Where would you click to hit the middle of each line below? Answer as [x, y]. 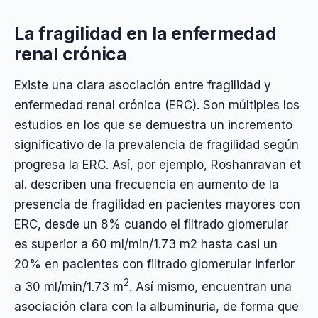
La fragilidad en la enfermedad [146, 33]
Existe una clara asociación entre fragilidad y [143, 85]
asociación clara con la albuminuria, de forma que [157, 306]
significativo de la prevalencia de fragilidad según [157, 144]
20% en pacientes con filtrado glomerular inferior [154, 264]
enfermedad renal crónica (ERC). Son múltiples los [157, 105]
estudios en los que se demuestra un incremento [153, 125]
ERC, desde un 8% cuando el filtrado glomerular [151, 224]
